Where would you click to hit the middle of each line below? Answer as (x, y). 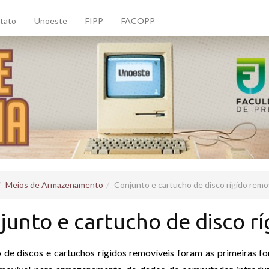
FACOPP (138, 21)
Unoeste (51, 21)
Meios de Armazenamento (54, 185)
